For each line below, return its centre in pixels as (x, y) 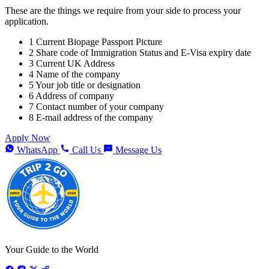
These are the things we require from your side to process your (123, 11)
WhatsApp (38, 150)
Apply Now (28, 138)
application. (27, 22)
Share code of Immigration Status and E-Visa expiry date (144, 53)
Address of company (75, 96)
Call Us (88, 150)
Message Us (138, 150)
